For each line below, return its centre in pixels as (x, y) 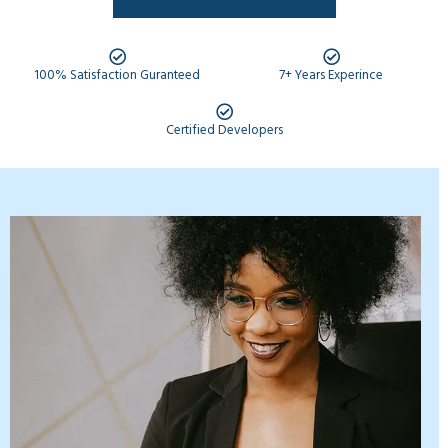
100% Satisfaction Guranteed (117, 74)
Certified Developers (224, 129)
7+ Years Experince (331, 74)
